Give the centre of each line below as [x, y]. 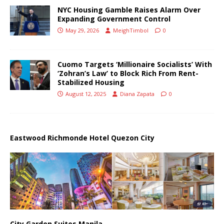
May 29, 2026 [82, 30]
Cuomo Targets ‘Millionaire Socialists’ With [135, 64]
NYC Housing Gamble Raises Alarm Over [129, 9]
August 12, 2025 [86, 93]
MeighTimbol [131, 30]
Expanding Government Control [114, 18]
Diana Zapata [137, 93]
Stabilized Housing [91, 82]
